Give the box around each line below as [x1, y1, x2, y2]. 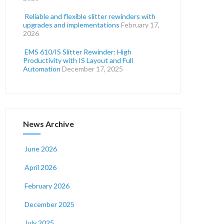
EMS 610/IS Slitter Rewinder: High [24, 47, 132, 56]
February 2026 [24, 181, 70, 190]
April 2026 [24, 163, 57, 171]
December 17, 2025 [62, 64, 123, 73]
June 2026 [24, 144, 57, 153]
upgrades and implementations [23, 20, 120, 29]
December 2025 [24, 200, 75, 208]
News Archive [23, 119, 74, 128]
